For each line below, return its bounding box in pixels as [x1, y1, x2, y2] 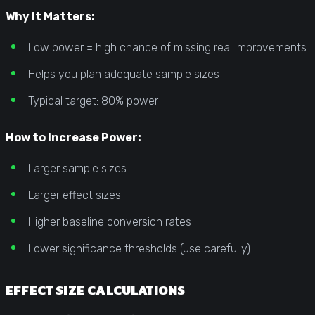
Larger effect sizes [28, 188, 121, 202]
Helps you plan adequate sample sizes [28, 67, 219, 81]
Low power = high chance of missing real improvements [28, 40, 307, 54]
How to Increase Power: [6, 130, 141, 144]
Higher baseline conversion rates [28, 214, 191, 229]
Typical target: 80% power [28, 94, 158, 108]
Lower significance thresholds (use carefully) [28, 241, 250, 255]
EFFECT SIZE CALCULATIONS [6, 280, 186, 300]
